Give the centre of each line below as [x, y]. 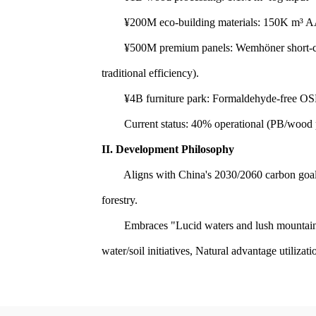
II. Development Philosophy [168, 150]
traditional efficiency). [151, 73]
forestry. [120, 200]
